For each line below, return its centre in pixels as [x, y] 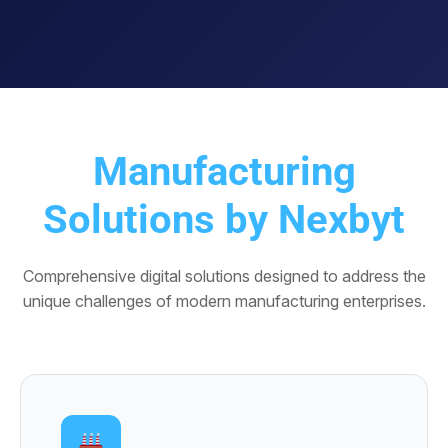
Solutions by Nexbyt [224, 219]
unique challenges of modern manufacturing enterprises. [224, 301]
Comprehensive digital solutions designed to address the [224, 276]
